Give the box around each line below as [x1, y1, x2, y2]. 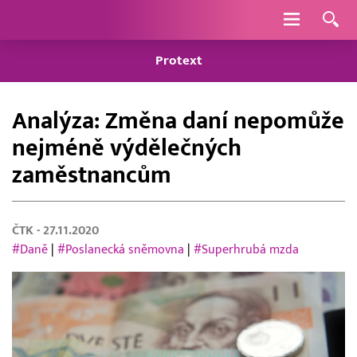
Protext [155, 53, 202, 69]
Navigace [298, 10, 354, 28]
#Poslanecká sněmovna [57, 241, 184, 258]
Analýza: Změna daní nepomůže [12, 107, 344, 135]
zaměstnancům [12, 161, 171, 190]
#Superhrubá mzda [194, 241, 299, 258]
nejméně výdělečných [12, 134, 241, 163]
